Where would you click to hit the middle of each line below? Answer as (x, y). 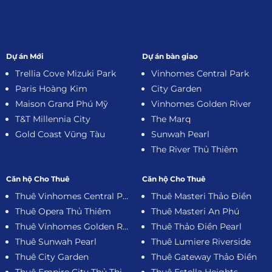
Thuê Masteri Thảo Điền (201, 196)
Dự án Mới (25, 56)
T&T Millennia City (53, 119)
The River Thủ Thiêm (195, 150)
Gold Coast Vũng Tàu (60, 134)
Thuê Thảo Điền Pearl (196, 226)
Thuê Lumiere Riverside (201, 241)
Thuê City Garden (52, 257)
